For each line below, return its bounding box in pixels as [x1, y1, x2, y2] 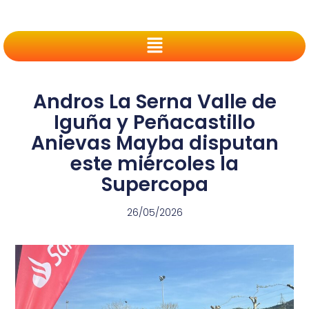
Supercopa [101, 171, 208, 199]
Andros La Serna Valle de [32, 88, 277, 116]
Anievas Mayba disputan [30, 130, 279, 157]
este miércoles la [70, 150, 239, 178]
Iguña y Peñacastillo [54, 109, 255, 137]
